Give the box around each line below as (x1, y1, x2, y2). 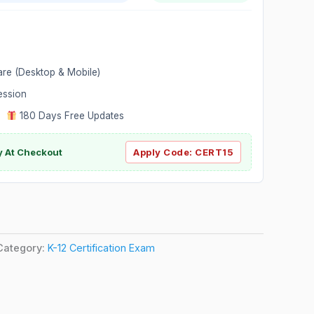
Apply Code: (133, 146, 195, 158)
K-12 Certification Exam (48, 241, 155, 254)
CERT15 (195, 146, 233, 158)
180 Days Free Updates (17, 109, 125, 121)
